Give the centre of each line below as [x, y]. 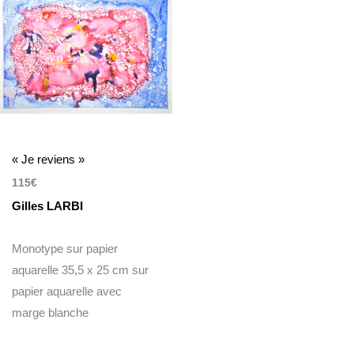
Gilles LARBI [48, 205]
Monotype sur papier [65, 248]
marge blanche [51, 312]
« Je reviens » [49, 160]
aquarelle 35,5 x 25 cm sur [81, 269]
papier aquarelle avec [67, 291]
